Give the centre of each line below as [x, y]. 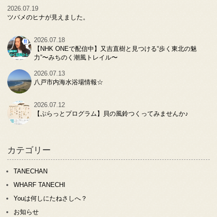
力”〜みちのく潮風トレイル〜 [76, 57]
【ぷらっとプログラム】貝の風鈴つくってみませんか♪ [111, 113]
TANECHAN [31, 171]
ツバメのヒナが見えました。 [48, 17]
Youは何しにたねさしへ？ [50, 198]
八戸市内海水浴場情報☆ [69, 82]
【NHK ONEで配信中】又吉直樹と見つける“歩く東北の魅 [115, 48]
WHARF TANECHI [39, 185]
